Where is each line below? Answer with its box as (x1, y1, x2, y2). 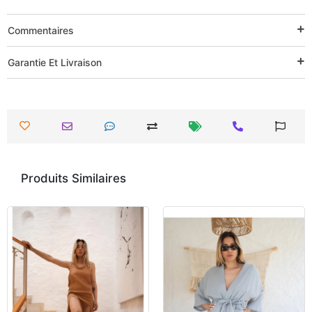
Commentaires (8, 24, 74, 36)
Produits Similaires (21, 171, 126, 185)
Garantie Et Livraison (8, 56, 102, 68)
